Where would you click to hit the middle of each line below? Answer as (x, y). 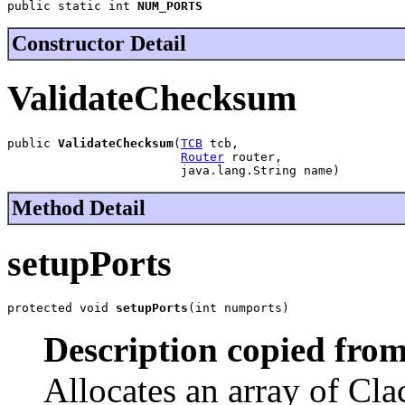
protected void (61, 308)
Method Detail (79, 208)
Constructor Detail (99, 43)
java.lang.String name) (174, 170)
